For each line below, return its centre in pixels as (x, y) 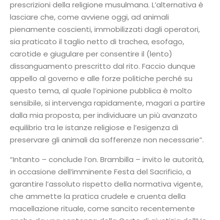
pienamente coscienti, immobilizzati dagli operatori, (105, 29)
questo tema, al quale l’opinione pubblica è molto (101, 91)
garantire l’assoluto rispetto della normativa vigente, (106, 184)
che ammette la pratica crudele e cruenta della (98, 196)
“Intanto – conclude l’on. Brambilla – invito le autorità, (107, 159)
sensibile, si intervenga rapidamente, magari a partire (108, 103)
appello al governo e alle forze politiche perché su (101, 79)
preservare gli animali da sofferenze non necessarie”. (107, 140)
